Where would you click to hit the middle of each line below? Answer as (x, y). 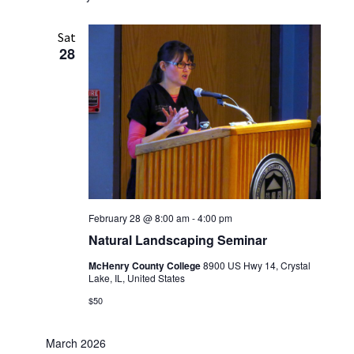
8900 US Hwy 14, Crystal (256, 265)
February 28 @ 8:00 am (139, 218)
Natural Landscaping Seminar (177, 240)
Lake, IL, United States (136, 278)
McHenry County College (145, 265)
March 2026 (75, 343)
